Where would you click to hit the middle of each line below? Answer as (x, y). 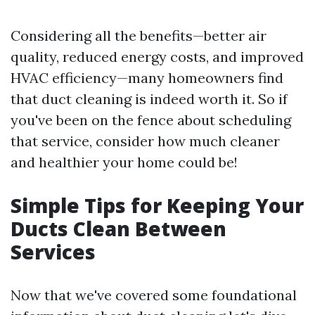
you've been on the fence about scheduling (151, 120)
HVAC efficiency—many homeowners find (147, 78)
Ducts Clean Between (118, 229)
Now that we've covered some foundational (154, 295)
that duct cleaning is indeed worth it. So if (149, 99)
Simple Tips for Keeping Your (157, 205)
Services (53, 252)
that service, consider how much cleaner (145, 141)
